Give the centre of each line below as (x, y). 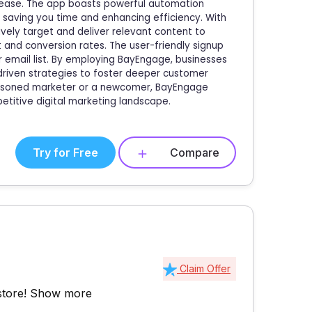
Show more (61, 294)
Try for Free (65, 152)
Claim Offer (204, 269)
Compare (195, 152)
